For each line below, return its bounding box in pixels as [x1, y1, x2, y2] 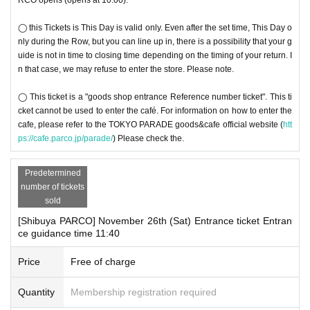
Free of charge [71, 255, 136, 267]
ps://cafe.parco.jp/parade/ [18, 133, 113, 143]
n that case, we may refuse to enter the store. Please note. [18, 64, 234, 74]
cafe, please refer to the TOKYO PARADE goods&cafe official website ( [18, 119, 283, 129]
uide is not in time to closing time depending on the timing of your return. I [18, 50, 292, 60]
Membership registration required [71, 286, 217, 298]
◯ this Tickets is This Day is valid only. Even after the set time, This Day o [18, 22, 292, 33]
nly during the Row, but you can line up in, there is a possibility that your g [18, 36, 292, 46]
